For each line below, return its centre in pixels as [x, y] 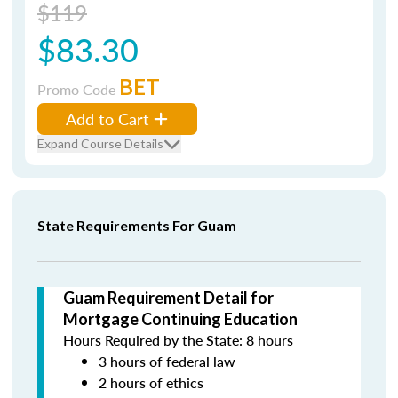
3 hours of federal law [167, 361]
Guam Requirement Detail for [168, 298]
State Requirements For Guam [137, 225]
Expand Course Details [100, 143]
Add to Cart [107, 119]
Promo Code [78, 89]
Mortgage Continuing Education [180, 319]
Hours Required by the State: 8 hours [178, 340]
